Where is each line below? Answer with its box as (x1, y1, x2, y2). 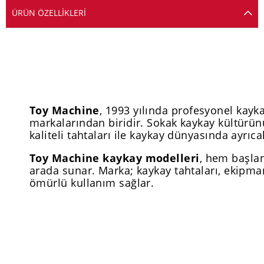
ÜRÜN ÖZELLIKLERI (12, 7, 86, 19)
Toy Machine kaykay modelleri (29, 150, 200, 165)
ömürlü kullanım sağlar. (29, 175, 154, 190)
